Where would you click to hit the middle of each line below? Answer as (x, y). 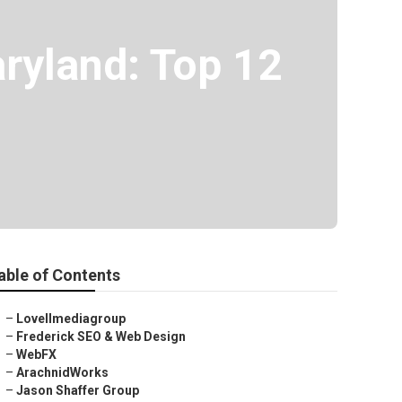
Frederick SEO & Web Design (101, 336)
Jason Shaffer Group (78, 390)
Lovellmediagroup (71, 319)
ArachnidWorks (62, 372)
